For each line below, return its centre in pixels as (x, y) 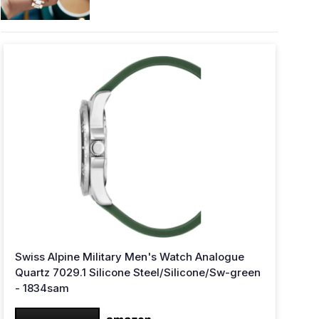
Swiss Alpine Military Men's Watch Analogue (130, 257)
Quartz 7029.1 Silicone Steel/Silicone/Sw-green (138, 272)
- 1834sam (42, 288)
